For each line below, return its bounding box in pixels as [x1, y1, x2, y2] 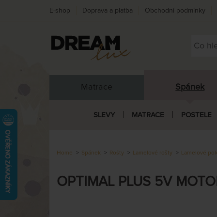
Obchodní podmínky [145, 7, 205, 14]
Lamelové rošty [133, 150, 172, 156]
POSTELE [181, 111, 212, 119]
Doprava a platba [82, 7, 133, 14]
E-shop [49, 7, 70, 14]
